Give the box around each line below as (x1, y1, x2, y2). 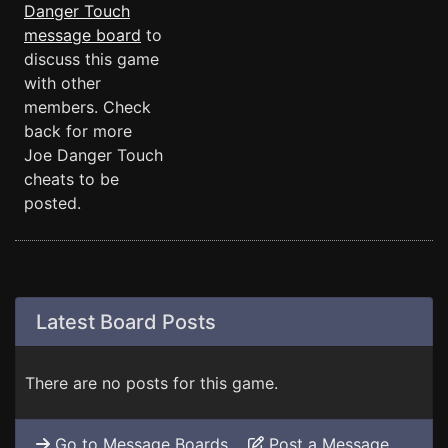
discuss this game (24, 49, 159, 69)
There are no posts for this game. (25, 373, 278, 393)
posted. (24, 193, 81, 213)
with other (24, 73, 101, 93)
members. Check (24, 97, 151, 117)
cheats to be (24, 169, 119, 189)
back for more (24, 121, 132, 141)
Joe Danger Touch (24, 145, 163, 165)
